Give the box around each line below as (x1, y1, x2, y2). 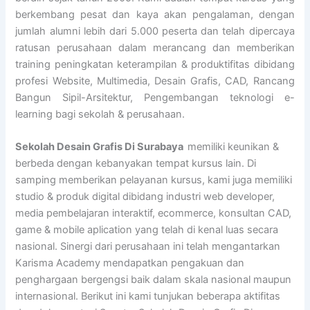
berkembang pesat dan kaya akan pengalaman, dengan (15, 8, 295, 21)
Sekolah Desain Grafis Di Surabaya (15, 140, 188, 154)
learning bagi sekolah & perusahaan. (15, 107, 185, 120)
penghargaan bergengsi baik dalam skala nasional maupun (15, 273, 292, 286)
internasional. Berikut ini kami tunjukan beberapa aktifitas (15, 290, 281, 303)
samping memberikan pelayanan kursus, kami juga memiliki (15, 174, 293, 187)
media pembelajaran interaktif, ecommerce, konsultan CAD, (15, 207, 295, 220)
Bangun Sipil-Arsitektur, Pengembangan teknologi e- (15, 91, 295, 104)
